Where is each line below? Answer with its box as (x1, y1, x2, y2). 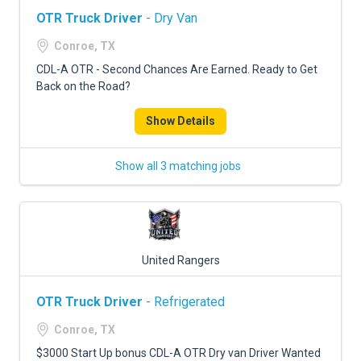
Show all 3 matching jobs (115, 160, 241, 172)
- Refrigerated (143, 294, 225, 309)
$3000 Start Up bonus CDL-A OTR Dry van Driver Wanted (36, 346, 321, 359)
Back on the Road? (36, 80, 131, 93)
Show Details (146, 114, 215, 127)
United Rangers (141, 254, 220, 267)
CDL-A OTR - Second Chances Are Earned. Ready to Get (36, 63, 317, 76)
